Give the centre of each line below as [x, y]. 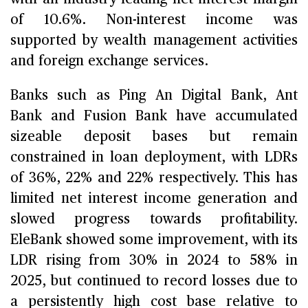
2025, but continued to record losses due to [154, 281]
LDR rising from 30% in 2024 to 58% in [154, 260]
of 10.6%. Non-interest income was [154, 20]
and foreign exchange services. [109, 61]
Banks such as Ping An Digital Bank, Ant [154, 95]
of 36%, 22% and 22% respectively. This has [154, 178]
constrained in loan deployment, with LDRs [154, 157]
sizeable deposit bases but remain [154, 136]
